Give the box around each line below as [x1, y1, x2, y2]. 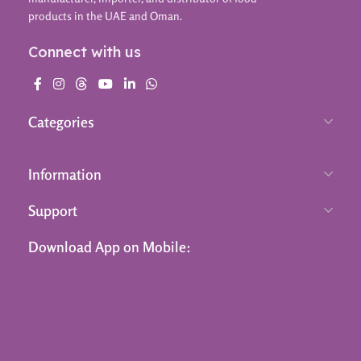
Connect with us [28, 43, 141, 62]
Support [28, 201, 77, 220]
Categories [28, 113, 94, 131]
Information [28, 165, 102, 184]
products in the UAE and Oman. [28, 9, 182, 23]
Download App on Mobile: [28, 238, 191, 256]
